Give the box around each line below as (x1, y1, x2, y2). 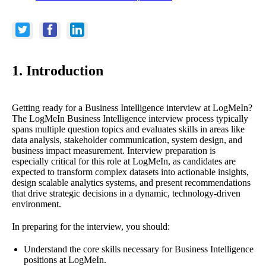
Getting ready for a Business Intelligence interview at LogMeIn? (12, 102, 252, 113)
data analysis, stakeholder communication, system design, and (12, 134, 242, 145)
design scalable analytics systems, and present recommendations (12, 177, 251, 188)
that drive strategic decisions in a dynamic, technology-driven (12, 188, 240, 198)
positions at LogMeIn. (24, 254, 106, 265)
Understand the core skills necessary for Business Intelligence (24, 243, 254, 254)
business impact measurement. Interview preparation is (12, 145, 216, 156)
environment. (12, 198, 61, 209)
